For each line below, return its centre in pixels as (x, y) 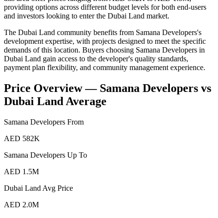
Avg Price (57, 188)
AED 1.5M (21, 172)
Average (85, 101)
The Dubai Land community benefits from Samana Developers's (103, 33)
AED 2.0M (21, 205)
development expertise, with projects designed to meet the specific (105, 41)
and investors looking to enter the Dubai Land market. (87, 16)
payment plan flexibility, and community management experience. (105, 68)
